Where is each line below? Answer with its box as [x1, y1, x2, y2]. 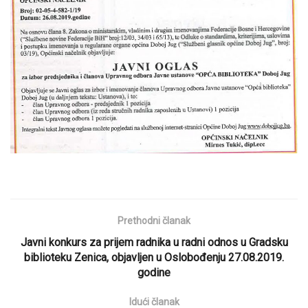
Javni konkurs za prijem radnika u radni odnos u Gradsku [20, 235, 288, 249]
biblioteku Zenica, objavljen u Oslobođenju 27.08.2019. [24, 250, 284, 264]
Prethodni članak [118, 214, 190, 226]
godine [137, 265, 170, 279]
